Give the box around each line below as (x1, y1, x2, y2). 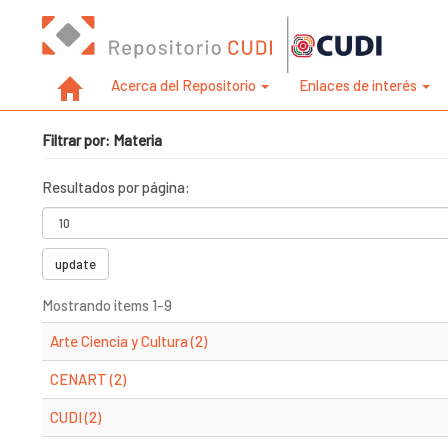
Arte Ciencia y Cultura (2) (50, 332, 207, 350)
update (55, 256, 96, 272)
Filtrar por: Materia (42, 131, 162, 149)
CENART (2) (50, 370, 126, 388)
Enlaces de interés (299, 76, 420, 94)
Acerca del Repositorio (111, 76, 259, 94)
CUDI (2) (50, 408, 101, 426)
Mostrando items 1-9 (42, 296, 172, 314)
